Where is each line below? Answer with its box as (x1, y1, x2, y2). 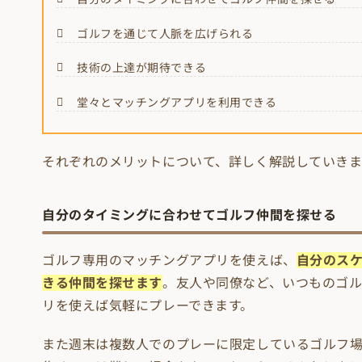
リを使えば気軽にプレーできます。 (42, 297, 254, 314)
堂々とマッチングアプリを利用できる (77, 95, 277, 109)
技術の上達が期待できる (77, 61, 207, 75)
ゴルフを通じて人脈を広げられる (77, 26, 254, 40)
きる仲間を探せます (42, 275, 163, 292)
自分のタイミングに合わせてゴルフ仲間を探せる (42, 207, 337, 224)
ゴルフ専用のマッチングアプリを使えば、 (42, 252, 297, 269)
